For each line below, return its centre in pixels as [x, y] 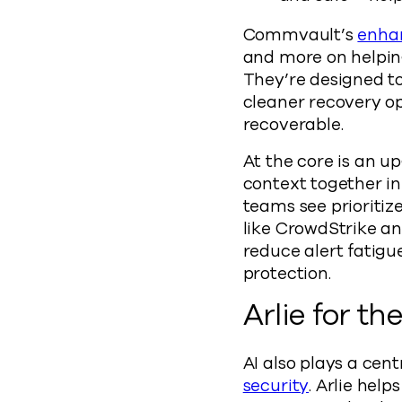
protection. [287, 274]
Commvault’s [300, 35]
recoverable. [293, 125]
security [276, 386]
